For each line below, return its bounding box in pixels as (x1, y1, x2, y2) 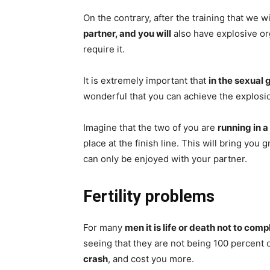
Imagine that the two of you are (83, 122, 218, 134)
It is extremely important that (83, 75, 209, 87)
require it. (83, 43, 125, 55)
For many (83, 222, 125, 234)
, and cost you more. (108, 253, 194, 265)
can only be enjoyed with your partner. (83, 153, 247, 165)
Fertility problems (83, 187, 215, 207)
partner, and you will (83, 28, 171, 40)
